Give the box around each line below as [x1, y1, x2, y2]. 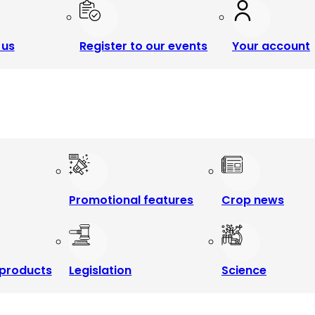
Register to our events [79, 38, 208, 54]
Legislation [69, 262, 132, 278]
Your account [231, 38, 310, 54]
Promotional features [69, 192, 194, 208]
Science [221, 262, 266, 278]
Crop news [221, 192, 284, 208]
